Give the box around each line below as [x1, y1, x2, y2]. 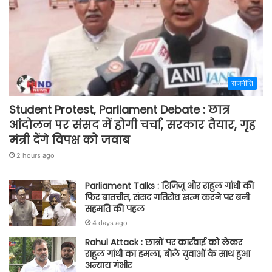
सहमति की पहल [85, 202, 144, 215]
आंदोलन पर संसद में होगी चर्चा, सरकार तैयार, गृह [9, 117, 256, 132]
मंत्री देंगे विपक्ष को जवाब [9, 132, 130, 148]
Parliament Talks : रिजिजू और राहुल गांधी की [85, 179, 254, 192]
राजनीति [231, 78, 253, 87]
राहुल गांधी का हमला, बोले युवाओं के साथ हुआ [85, 247, 250, 260]
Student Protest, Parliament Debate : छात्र [9, 101, 229, 117]
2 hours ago [16, 151, 55, 160]
